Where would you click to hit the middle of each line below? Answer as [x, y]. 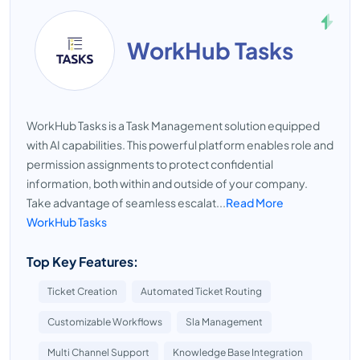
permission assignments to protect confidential [150, 164]
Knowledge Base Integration [238, 352]
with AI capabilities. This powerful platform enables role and [180, 145]
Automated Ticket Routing [201, 291]
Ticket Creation [82, 291]
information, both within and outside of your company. [167, 183]
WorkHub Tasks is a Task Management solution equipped [173, 125]
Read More [255, 202]
